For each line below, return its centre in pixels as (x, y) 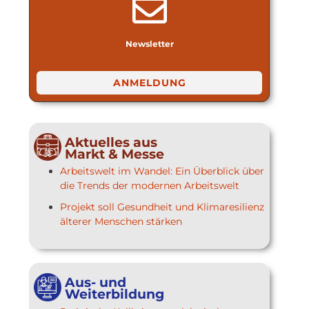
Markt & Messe (114, 154)
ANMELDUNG (149, 82)
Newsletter (149, 43)
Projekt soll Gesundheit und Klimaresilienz (162, 207)
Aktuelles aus (111, 142)
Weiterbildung (114, 295)
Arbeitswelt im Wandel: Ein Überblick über (162, 171)
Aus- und (96, 283)
